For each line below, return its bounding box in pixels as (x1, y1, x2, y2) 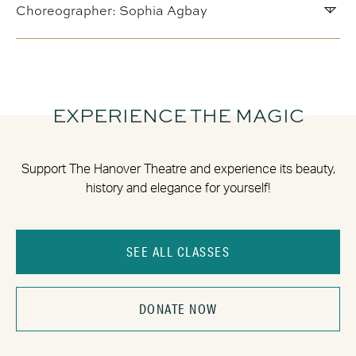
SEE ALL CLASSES (126, 242, 230, 260)
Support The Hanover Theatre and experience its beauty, (21, 162, 335, 176)
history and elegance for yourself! (86, 181, 270, 195)
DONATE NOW (138, 300, 218, 317)
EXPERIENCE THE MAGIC (52, 102, 304, 128)
